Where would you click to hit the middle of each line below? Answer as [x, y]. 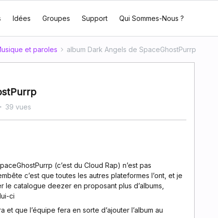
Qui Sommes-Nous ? [151, 18]
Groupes [56, 18]
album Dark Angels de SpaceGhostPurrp [131, 49]
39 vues [18, 107]
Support [94, 18]
